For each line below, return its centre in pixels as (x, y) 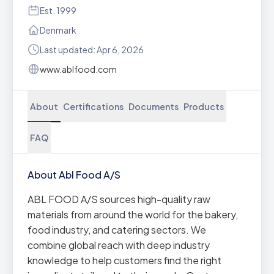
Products (204, 106)
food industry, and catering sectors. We (117, 230)
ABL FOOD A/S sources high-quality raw (119, 199)
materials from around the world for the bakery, (133, 214)
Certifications (93, 106)
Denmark (58, 30)
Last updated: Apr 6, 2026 (92, 50)
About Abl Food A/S (74, 175)
